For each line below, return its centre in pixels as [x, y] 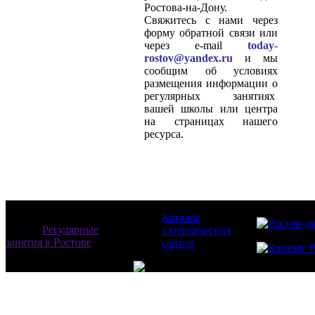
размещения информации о [211, 83]
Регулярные [70, 230]
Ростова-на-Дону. [186, 7]
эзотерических [197, 230]
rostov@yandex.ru [188, 58]
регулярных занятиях [211, 96]
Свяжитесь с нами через [211, 20]
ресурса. [164, 134]
